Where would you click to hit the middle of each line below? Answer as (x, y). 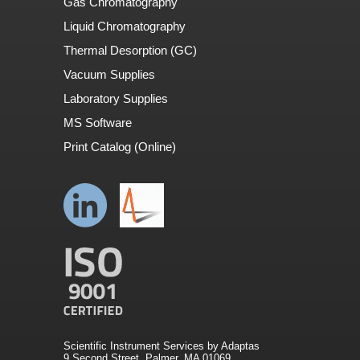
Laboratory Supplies (116, 99)
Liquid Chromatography (125, 27)
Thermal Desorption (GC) (130, 51)
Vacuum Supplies (109, 75)
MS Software (98, 123)
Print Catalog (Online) (120, 147)
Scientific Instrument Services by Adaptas (162, 346)
